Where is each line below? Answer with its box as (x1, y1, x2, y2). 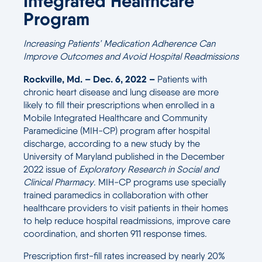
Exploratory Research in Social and (79, 164, 219, 175)
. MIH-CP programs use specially (94, 177, 226, 188)
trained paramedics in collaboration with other (23, 189, 208, 201)
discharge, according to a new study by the (23, 138, 200, 149)
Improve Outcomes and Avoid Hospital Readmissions (23, 51, 239, 62)
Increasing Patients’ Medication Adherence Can (23, 38, 215, 49)
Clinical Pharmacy (23, 177, 94, 188)
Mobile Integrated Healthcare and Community (23, 112, 208, 123)
